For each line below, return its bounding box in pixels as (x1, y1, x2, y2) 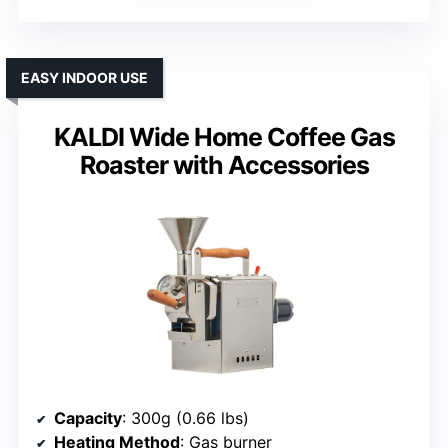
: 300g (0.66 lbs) (122, 408, 249, 429)
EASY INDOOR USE (21, 69, 148, 87)
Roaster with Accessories (79, 150, 369, 181)
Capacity (54, 408, 122, 429)
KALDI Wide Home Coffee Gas (53, 122, 395, 153)
